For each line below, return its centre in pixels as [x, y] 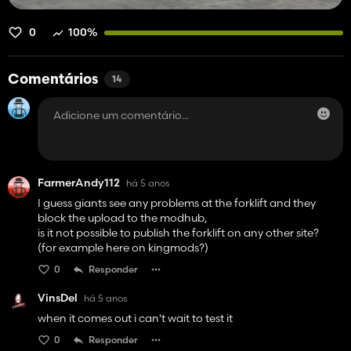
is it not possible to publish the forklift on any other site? [178, 233]
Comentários [53, 81]
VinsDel [58, 298]
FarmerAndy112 [79, 183]
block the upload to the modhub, [123, 218]
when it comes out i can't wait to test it [135, 318]
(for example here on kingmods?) [123, 248]
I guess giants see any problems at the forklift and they [177, 203]
